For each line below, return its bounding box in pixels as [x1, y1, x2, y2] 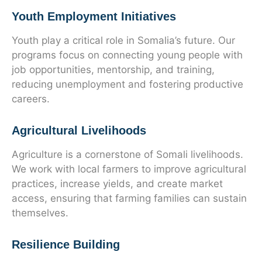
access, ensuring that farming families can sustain [12, 192, 247, 204]
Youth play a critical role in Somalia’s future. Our [12, 35, 235, 46]
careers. [12, 93, 50, 105]
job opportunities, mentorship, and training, [12, 64, 215, 75]
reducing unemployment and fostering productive [12, 78, 243, 90]
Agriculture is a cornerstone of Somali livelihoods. [12, 149, 243, 160]
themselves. [12, 207, 68, 219]
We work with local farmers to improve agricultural [12, 163, 246, 175]
